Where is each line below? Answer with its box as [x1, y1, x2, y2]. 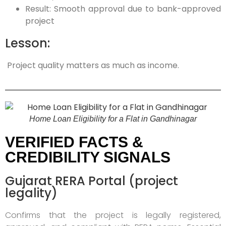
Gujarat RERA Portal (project [5, 173, 178, 190]
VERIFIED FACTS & [5, 134, 143, 151]
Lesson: [5, 34, 50, 51]
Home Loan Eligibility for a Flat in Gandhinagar [29, 115, 197, 124]
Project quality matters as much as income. [5, 59, 179, 71]
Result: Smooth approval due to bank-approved [25, 3, 221, 15]
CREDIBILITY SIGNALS [5, 149, 171, 166]
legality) [5, 185, 58, 202]
